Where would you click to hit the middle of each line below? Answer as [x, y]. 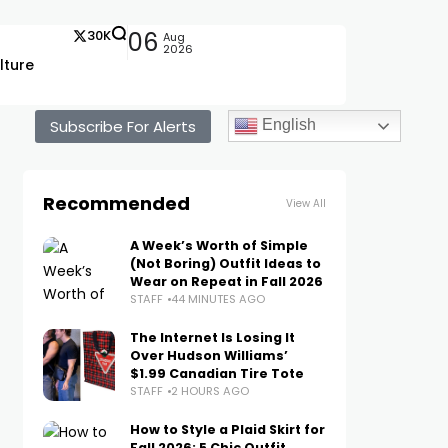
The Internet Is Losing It [212, 337]
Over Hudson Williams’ [208, 355]
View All [305, 203]
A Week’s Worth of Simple [218, 245]
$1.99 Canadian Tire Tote [216, 373]
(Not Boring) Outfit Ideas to [225, 263]
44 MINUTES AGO [217, 299]
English [287, 125]
